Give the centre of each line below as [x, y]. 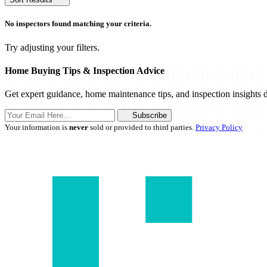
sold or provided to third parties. [142, 128]
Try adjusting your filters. [52, 47]
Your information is [37, 128]
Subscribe [149, 116]
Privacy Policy [219, 128]
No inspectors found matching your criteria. [78, 24]
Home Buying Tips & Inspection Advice [85, 70]
